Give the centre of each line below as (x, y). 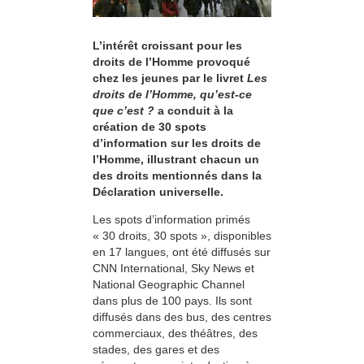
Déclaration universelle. (158, 192)
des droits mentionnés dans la (177, 176)
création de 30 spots (149, 127)
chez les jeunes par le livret (170, 78)
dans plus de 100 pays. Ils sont (172, 301)
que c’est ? (123, 111)
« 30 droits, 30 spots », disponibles (182, 236)
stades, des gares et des (156, 350)
